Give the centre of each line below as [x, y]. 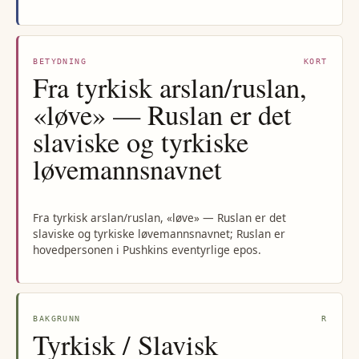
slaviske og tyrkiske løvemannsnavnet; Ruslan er [159, 233]
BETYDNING [60, 61]
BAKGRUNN [57, 319]
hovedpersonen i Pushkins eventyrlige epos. [147, 249]
